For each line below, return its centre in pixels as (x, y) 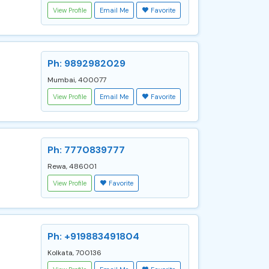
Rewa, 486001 (72, 166)
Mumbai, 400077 (77, 80)
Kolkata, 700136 (74, 253)
